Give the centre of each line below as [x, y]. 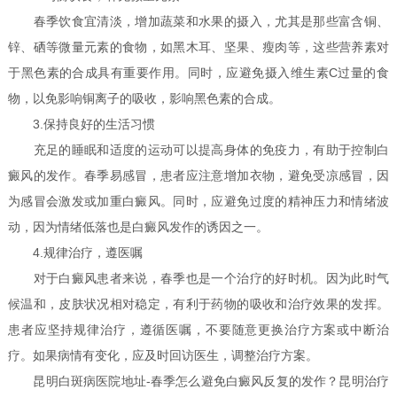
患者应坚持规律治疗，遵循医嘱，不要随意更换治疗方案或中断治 [198, 330]
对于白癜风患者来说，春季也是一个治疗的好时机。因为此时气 [198, 279]
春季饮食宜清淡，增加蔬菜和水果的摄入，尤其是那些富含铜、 [198, 22]
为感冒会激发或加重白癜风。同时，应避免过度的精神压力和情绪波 [198, 202]
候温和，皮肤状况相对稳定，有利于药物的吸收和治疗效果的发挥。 [198, 304]
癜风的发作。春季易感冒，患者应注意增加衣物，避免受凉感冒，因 [198, 176]
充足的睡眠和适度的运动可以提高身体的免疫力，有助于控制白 [198, 150]
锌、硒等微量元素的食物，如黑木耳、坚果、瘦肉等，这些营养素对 [198, 47]
